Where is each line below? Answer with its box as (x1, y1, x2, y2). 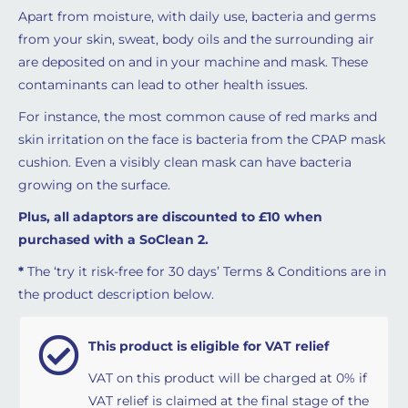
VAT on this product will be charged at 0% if (88, 370, 367, 386)
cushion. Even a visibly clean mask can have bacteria (18, 154, 352, 170)
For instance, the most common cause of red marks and (18, 108, 377, 125)
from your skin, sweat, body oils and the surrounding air (18, 31, 374, 47)
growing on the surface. (18, 177, 170, 193)
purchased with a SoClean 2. (18, 231, 209, 248)
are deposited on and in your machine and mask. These (18, 54, 368, 70)
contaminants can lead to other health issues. (18, 76, 308, 93)
